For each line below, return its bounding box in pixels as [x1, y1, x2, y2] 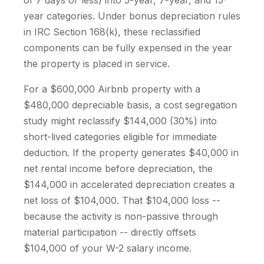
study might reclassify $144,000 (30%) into [24, 115, 217, 127]
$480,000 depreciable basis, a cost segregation [24, 99, 237, 111]
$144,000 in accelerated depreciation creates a [24, 179, 235, 190]
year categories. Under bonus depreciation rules [24, 10, 240, 22]
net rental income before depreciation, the [24, 163, 213, 174]
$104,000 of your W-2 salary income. [24, 242, 192, 254]
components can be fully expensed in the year [24, 42, 232, 54]
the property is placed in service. [24, 58, 170, 70]
